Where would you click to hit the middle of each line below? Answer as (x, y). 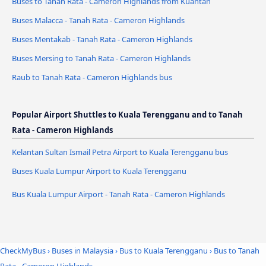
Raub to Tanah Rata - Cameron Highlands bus (92, 77)
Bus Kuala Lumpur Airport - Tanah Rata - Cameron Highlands (118, 194)
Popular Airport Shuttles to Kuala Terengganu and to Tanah (127, 114)
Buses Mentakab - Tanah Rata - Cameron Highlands (102, 39)
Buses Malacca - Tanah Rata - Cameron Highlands (98, 20)
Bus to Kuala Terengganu (164, 251)
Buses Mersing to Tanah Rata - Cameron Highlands (101, 58)
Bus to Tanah (237, 251)
